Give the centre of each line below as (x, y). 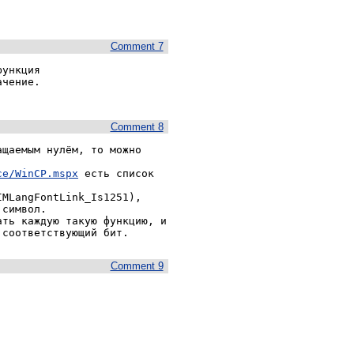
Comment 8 (137, 126)
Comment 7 (137, 47)
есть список (116, 174)
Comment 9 (137, 266)
